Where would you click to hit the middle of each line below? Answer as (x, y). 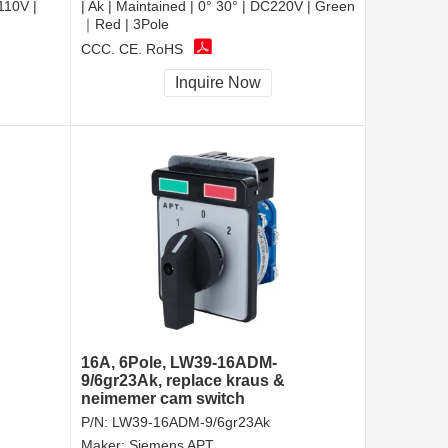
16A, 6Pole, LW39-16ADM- (179, 363)
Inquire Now (218, 83)
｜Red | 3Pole (125, 24)
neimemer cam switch (163, 399)
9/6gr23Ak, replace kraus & (183, 381)
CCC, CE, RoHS (132, 48)
